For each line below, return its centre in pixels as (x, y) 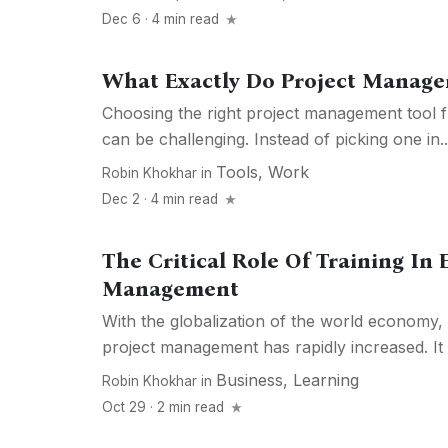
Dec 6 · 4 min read (162, 19)
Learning (326, 380)
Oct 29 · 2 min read (165, 407)
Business (249, 380)
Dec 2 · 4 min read (162, 199)
